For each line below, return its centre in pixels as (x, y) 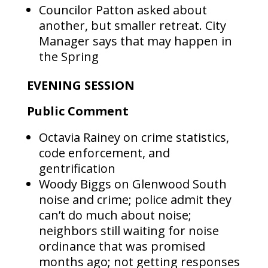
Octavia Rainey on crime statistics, (134, 138)
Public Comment (77, 111)
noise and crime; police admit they (135, 200)
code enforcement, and (104, 153)
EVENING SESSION (80, 86)
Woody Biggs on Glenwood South (133, 184)
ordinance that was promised (122, 246)
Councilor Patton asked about (123, 10)
